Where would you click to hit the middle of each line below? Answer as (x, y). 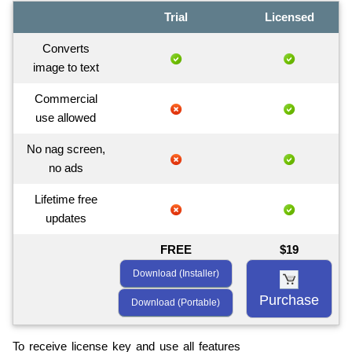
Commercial (66, 99)
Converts (66, 48)
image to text (66, 67)
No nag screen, (66, 149)
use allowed (66, 117)
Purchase (289, 300)
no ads (66, 168)
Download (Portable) (176, 302)
